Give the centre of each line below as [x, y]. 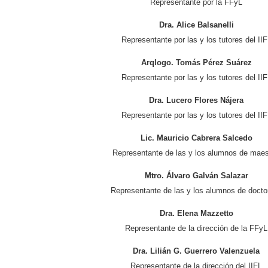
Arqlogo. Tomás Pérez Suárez [196, 62]
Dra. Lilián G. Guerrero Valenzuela [196, 251]
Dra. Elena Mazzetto [196, 213]
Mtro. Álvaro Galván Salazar [196, 175]
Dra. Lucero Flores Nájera [196, 100]
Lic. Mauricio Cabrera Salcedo [196, 138]
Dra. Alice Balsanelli [196, 25]
